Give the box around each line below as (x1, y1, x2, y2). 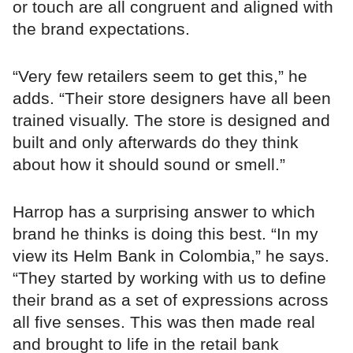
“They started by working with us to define (13, 269, 326, 288)
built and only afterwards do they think (13, 133, 299, 152)
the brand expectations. (13, 20, 190, 39)
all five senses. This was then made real (13, 313, 315, 332)
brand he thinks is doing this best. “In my (13, 225, 318, 243)
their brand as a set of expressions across (13, 291, 329, 310)
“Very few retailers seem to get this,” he (13, 67, 307, 86)
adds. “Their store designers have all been (13, 89, 331, 108)
